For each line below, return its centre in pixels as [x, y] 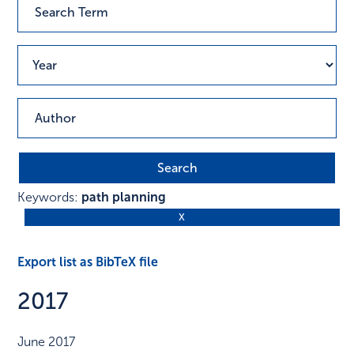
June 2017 [47, 342]
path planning [124, 198]
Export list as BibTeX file [88, 262]
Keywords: [50, 198]
